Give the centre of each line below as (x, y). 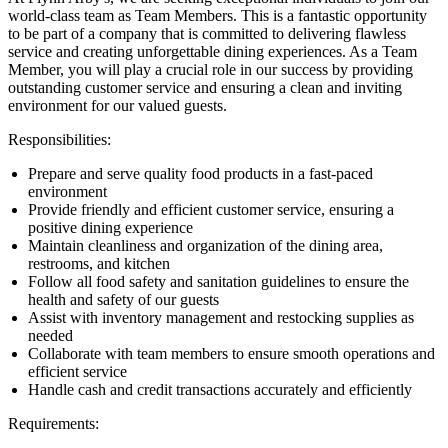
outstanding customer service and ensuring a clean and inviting (205, 88)
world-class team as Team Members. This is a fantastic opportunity (217, 16)
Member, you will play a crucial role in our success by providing (210, 70)
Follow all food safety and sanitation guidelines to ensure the (218, 282)
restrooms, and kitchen (101, 264)
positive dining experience (112, 228)
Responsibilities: (61, 140)
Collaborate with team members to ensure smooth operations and (231, 354)
